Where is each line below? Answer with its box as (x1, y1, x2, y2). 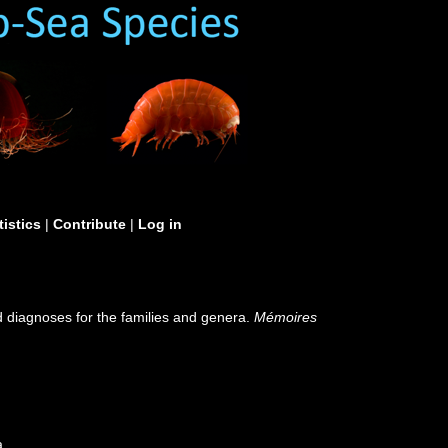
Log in (138, 216, 182, 232)
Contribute (53, 216, 126, 232)
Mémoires (254, 309, 318, 325)
